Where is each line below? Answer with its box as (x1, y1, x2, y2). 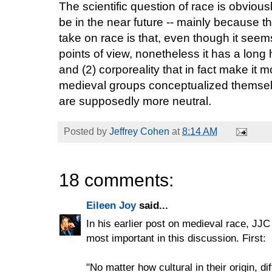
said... (136, 199, 168, 211)
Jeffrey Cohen (109, 126, 169, 137)
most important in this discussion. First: (86, 231, 266, 244)
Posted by (64, 126, 109, 137)
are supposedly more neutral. (59, 94, 211, 107)
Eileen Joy (86, 199, 136, 211)
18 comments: (59, 169, 174, 190)
